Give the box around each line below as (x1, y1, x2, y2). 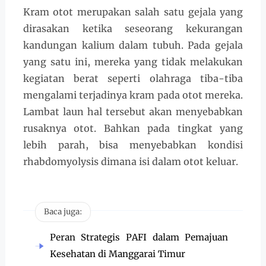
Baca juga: (43, 206, 82, 217)
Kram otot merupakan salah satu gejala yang (23, 6, 243, 18)
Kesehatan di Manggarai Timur (49, 248, 185, 259)
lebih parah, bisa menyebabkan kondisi (23, 139, 243, 151)
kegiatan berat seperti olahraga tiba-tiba (23, 72, 243, 85)
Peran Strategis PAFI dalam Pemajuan (49, 231, 229, 243)
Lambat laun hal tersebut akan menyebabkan (23, 106, 243, 118)
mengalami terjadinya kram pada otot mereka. (23, 89, 243, 102)
